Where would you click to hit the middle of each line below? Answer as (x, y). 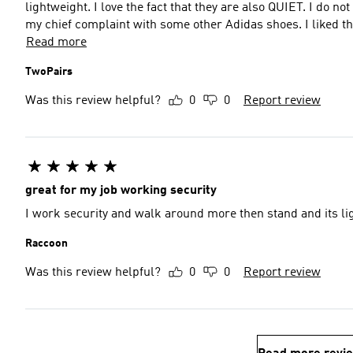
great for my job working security (121, 191)
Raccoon (46, 243)
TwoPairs (49, 72)
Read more (56, 43)
